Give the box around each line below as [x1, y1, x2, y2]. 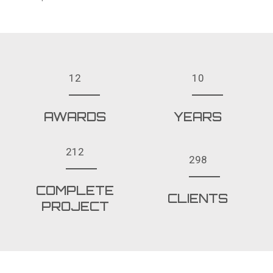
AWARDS [44, 108, 107, 124]
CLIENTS [168, 190, 229, 206]
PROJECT [41, 198, 109, 214]
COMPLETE [36, 182, 115, 198]
